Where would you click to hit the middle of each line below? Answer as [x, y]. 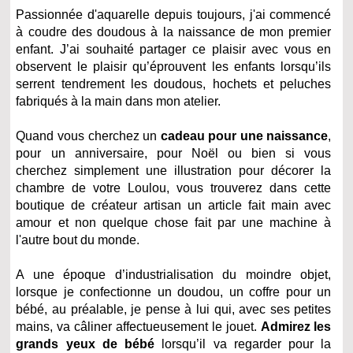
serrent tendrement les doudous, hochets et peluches [174, 84]
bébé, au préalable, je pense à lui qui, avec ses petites [174, 309]
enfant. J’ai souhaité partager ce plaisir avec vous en [174, 49]
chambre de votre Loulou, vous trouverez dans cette [174, 188]
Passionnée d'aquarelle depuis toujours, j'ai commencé [174, 14]
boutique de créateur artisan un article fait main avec [174, 205]
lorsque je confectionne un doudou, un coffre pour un [174, 292]
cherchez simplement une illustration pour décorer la [174, 170]
